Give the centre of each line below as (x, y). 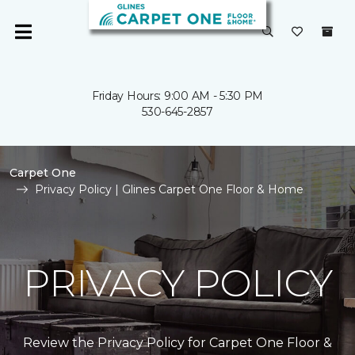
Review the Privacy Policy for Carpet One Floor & (177, 343)
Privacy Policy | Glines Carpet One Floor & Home (169, 189)
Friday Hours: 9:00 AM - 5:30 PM (177, 96)
